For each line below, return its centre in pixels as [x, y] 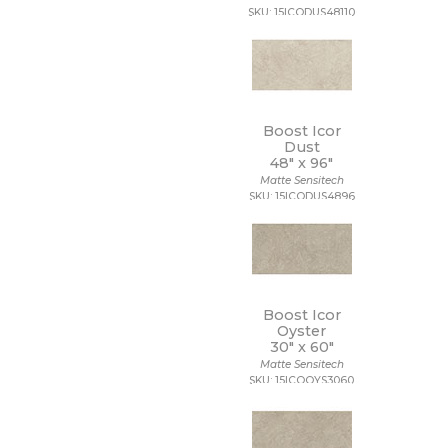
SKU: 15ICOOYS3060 [302, 380]
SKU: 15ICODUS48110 [302, 12]
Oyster [302, 331]
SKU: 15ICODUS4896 [301, 196]
